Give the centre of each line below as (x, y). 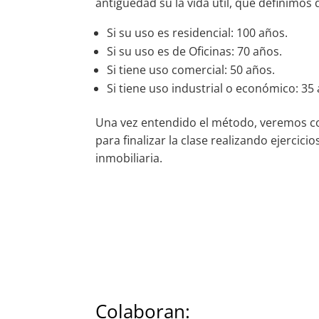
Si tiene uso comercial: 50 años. (191, 70)
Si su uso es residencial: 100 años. (198, 33)
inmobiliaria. (129, 158)
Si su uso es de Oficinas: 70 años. (195, 52)
